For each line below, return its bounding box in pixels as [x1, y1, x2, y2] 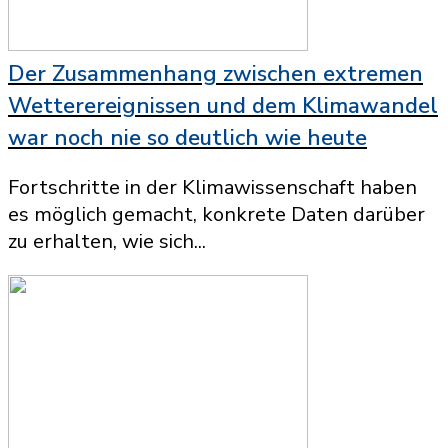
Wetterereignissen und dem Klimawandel [8, 91, 438, 121]
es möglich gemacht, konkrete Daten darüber [8, 201, 425, 228]
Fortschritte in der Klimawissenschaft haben [8, 174, 417, 201]
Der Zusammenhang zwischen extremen [8, 59, 423, 89]
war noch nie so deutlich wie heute [8, 123, 367, 153]
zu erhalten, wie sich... [8, 228, 206, 255]
